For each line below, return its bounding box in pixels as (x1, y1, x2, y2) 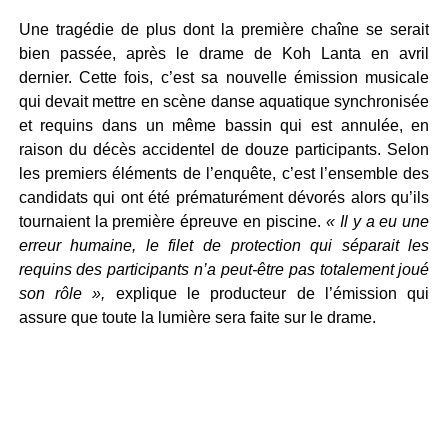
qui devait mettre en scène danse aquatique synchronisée (18, 93, 430, 110)
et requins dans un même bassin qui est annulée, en (18, 117, 430, 134)
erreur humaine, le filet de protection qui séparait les (18, 237, 430, 254)
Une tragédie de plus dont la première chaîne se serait (18, 21, 430, 38)
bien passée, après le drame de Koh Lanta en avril (18, 45, 430, 62)
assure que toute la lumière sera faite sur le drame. (18, 309, 376, 326)
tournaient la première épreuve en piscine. (18, 213, 322, 230)
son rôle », (18, 285, 106, 302)
